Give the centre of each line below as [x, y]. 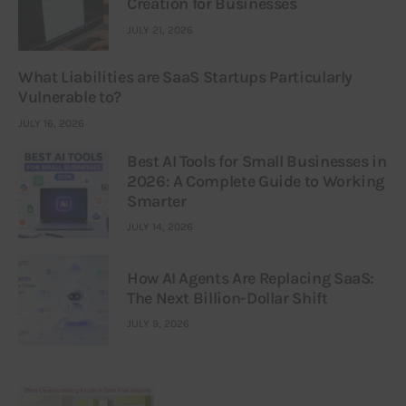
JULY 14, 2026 [160, 226]
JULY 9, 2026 [158, 323]
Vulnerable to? [70, 97]
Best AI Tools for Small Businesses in [257, 161]
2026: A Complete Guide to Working [256, 181]
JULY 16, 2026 [51, 123]
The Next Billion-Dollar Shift [227, 298]
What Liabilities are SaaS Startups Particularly [186, 77]
